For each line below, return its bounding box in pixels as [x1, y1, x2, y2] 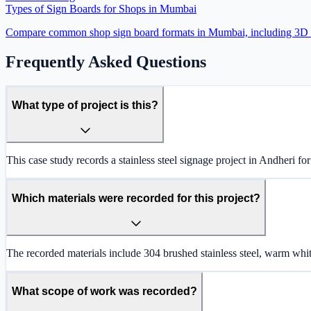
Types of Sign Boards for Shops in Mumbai [6, 3, 196, 15]
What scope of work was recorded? [12, 285, 197, 297]
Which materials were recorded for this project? [12, 192, 260, 204]
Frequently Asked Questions [6, 53, 206, 72]
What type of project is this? [12, 99, 158, 111]
